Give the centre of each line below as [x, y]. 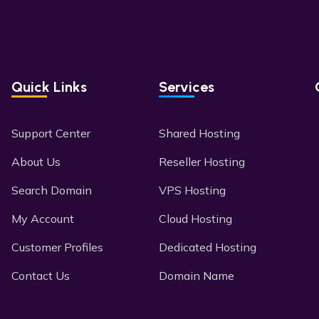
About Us [36, 162]
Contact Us [40, 276]
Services [186, 87]
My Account [42, 219]
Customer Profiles [57, 247]
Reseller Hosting [202, 162]
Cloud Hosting [195, 219]
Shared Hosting [199, 133]
